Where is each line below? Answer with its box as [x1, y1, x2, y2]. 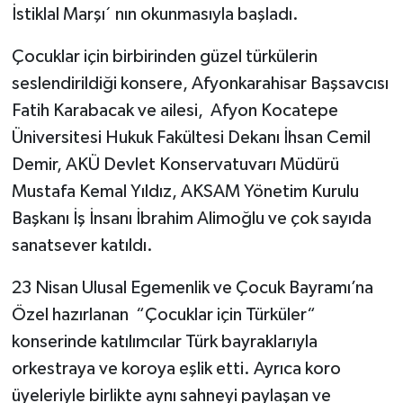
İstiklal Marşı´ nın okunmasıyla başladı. [11, 4, 299, 23]
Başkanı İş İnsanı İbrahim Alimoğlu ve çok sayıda [11, 209, 372, 228]
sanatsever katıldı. [11, 236, 153, 255]
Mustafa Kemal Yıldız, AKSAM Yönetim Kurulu [11, 182, 359, 201]
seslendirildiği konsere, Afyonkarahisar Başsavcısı [11, 74, 389, 93]
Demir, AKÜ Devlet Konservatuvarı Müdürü [11, 155, 339, 174]
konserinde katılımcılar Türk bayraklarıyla [11, 332, 318, 351]
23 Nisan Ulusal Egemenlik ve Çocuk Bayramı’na [11, 278, 373, 297]
